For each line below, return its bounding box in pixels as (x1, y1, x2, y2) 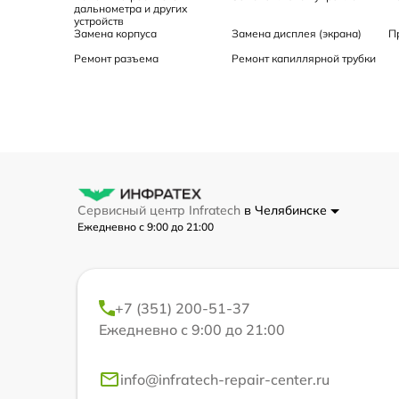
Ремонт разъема (74, 51, 159, 65)
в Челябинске (244, 201, 330, 218)
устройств (74, 13, 124, 28)
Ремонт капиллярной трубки (231, 51, 376, 65)
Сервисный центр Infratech (77, 201, 244, 218)
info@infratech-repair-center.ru (120, 370, 330, 388)
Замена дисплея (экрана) (231, 26, 362, 40)
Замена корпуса (74, 26, 157, 40)
